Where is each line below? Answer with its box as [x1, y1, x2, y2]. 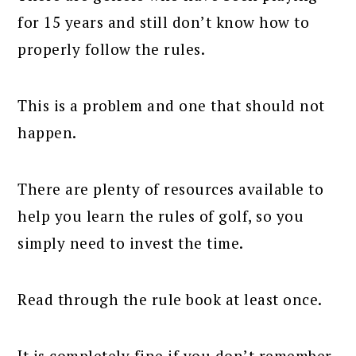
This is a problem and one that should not [17, 95, 325, 115]
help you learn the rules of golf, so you [17, 205, 304, 226]
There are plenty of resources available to [17, 178, 324, 199]
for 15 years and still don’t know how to [17, 11, 310, 32]
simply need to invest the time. [17, 232, 244, 253]
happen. [17, 122, 77, 142]
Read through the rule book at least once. [17, 288, 323, 309]
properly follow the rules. [17, 38, 206, 59]
